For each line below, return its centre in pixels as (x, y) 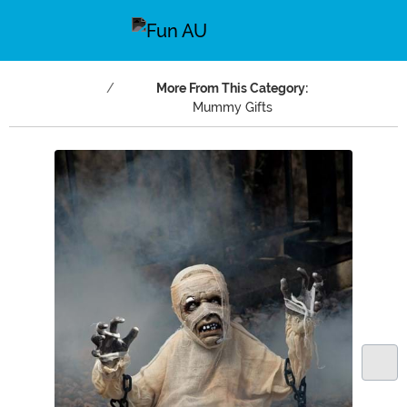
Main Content (54, 159)
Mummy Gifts (232, 107)
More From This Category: (232, 88)
